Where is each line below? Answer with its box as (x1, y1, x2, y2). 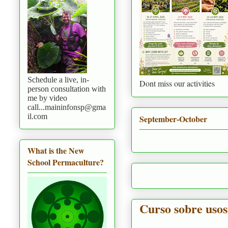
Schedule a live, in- (27, 75, 89, 84)
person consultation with (27, 84, 106, 93)
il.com (27, 111, 47, 121)
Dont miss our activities (139, 78, 215, 89)
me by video (27, 93, 67, 102)
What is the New (27, 145, 84, 157)
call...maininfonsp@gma (27, 102, 106, 111)
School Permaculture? (27, 156, 104, 168)
